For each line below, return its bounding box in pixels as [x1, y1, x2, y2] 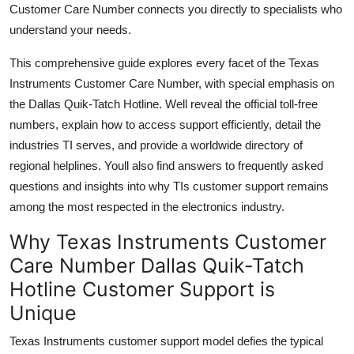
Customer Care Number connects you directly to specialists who [9, 2, 342, 16]
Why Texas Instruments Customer [9, 229, 326, 254]
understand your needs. [9, 22, 131, 36]
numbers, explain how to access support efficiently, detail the [9, 117, 321, 131]
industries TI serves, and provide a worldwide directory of [9, 137, 303, 152]
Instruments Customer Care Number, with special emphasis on [9, 76, 334, 90]
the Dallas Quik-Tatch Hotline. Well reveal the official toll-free [9, 96, 318, 111]
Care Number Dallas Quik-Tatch [9, 253, 304, 277]
